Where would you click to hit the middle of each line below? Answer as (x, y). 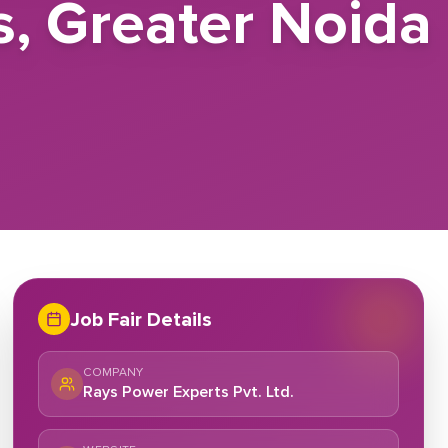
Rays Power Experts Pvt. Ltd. (189, 391)
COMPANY (113, 372)
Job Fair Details (141, 319)
